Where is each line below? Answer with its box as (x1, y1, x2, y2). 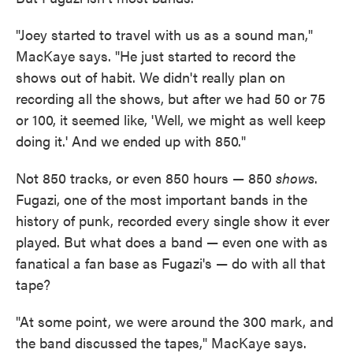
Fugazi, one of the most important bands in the (16, 189, 307, 210)
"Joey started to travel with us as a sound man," (16, 24, 313, 45)
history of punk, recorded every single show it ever (16, 210, 329, 231)
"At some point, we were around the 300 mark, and (16, 311, 333, 332)
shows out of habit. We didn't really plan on (16, 67, 285, 87)
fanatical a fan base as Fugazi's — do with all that (16, 253, 325, 273)
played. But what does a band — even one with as (16, 232, 328, 252)
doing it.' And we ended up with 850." (16, 131, 246, 151)
